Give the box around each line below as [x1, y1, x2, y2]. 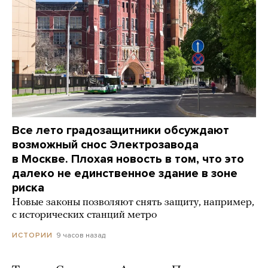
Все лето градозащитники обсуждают [12, 123, 229, 138]
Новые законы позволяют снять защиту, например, [12, 196, 254, 208]
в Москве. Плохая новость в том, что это [12, 151, 244, 166]
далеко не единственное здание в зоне [12, 166, 237, 181]
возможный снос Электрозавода [12, 137, 199, 152]
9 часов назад [56, 230, 105, 239]
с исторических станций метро [12, 209, 157, 221]
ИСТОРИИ [12, 230, 53, 239]
